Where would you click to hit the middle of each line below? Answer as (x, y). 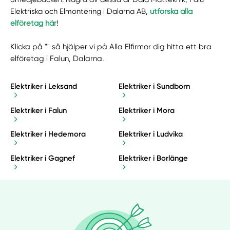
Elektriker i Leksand (44, 87)
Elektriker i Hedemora (48, 134)
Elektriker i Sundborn (154, 87)
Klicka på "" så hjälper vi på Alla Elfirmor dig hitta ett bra (111, 47)
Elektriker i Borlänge (153, 158)
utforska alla (171, 12)
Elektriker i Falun (39, 110)
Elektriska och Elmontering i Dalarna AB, (80, 12)
